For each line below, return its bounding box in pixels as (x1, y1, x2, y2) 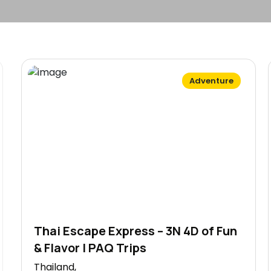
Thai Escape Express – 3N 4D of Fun (34, 222, 237, 239)
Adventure (189, 75, 233, 87)
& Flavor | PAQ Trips (34, 239, 146, 256)
